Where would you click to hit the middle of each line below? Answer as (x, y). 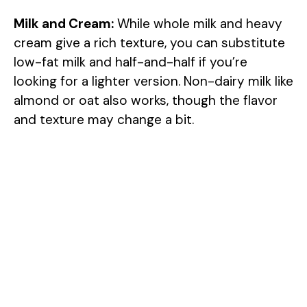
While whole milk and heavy (198, 24)
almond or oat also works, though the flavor (146, 101)
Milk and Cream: (64, 24)
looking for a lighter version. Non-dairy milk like (153, 82)
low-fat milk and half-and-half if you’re (131, 62)
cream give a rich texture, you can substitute (149, 43)
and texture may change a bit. (104, 120)
